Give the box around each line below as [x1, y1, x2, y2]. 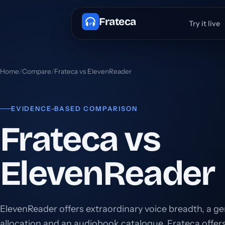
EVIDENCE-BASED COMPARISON [11, 104, 138, 113]
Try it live [188, 19, 220, 28]
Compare [22, 67, 51, 75]
